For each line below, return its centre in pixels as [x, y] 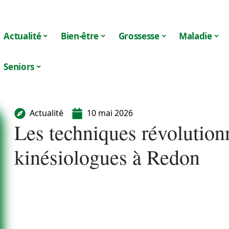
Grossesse [139, 36]
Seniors [19, 66]
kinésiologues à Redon [107, 157]
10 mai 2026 [110, 113]
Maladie [196, 36]
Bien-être [79, 36]
